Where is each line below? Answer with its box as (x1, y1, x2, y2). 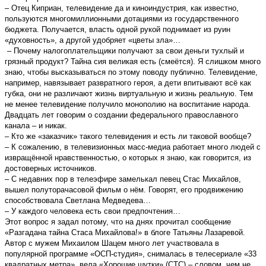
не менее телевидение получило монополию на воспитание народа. (5, 99, 251, 109)
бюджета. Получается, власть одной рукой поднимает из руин (5, 24, 230, 34)
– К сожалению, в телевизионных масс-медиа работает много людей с (5, 142, 261, 151)
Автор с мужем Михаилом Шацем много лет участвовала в (5, 238, 219, 248)
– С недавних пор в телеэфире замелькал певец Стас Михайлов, (5, 174, 241, 183)
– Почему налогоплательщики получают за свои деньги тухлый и (5, 46, 244, 55)
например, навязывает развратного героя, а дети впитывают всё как (5, 78, 251, 87)
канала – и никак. (5, 121, 67, 130)
